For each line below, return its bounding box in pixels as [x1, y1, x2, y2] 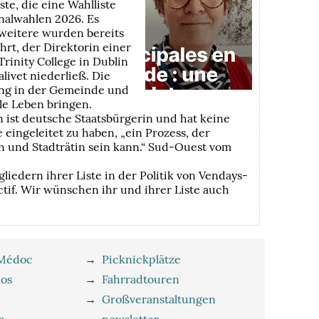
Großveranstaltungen [101, 291, 216, 306]
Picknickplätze [101, 251, 181, 266]
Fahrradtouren [101, 271, 179, 286]
